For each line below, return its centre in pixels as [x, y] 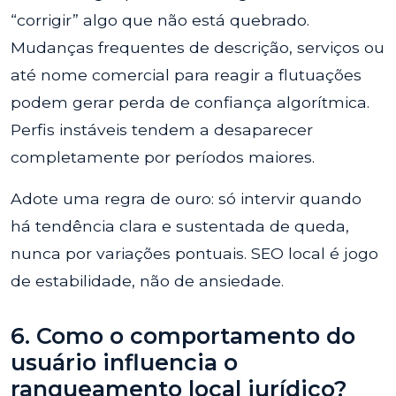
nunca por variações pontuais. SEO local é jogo [194, 253]
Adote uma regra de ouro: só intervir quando [186, 198]
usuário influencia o [124, 362]
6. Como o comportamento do [183, 336]
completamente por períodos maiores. [163, 157]
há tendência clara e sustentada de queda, [180, 226]
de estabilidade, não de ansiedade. [147, 281]
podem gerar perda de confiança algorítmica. [190, 102]
